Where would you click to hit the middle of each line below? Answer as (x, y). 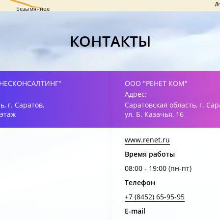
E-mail (135, 211)
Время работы (150, 154)
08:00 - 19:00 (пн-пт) (158, 168)
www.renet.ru (147, 140)
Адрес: (136, 94)
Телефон (140, 182)
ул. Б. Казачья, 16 (154, 114)
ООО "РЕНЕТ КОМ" (156, 83)
